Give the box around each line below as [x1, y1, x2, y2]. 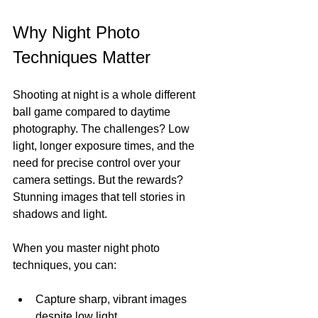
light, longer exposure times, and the [13, 139, 197, 152]
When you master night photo [13, 241, 163, 254]
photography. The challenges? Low [13, 122, 192, 135]
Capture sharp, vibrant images [35, 292, 190, 305]
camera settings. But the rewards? [13, 173, 186, 186]
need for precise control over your [13, 156, 183, 169]
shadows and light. [13, 207, 107, 220]
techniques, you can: [13, 258, 116, 271]
